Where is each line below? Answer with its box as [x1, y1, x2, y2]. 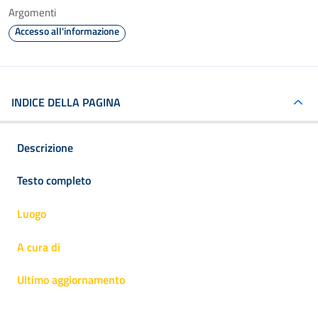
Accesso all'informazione [15, 23, 119, 38]
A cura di [17, 238, 60, 256]
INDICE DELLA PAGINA [11, 93, 121, 111]
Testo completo [17, 172, 91, 190]
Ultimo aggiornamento [17, 271, 125, 289]
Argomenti [9, 4, 56, 21]
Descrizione [17, 138, 73, 156]
